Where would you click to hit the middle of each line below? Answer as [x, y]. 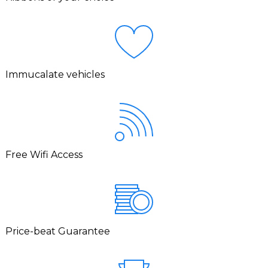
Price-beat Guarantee [58, 231]
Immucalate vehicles [55, 74]
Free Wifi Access [44, 154]
